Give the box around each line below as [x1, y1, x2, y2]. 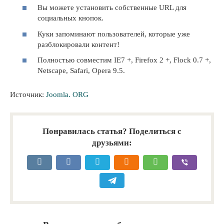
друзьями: [92, 138, 132, 147]
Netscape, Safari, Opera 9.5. [37, 66, 125, 74]
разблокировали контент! [37, 40, 119, 48]
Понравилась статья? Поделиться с [42, 126, 181, 136]
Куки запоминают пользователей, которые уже [37, 29, 190, 38]
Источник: [10, 90, 46, 98]
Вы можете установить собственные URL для [37, 3, 186, 11]
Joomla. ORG [46, 90, 88, 98]
